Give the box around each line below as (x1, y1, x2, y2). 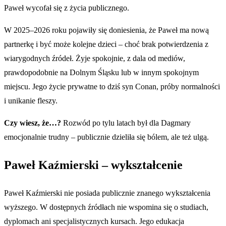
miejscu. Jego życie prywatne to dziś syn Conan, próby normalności (4, 82, 220, 91)
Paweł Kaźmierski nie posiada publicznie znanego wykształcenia (4, 189, 210, 198)
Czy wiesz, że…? (4, 119, 61, 128)
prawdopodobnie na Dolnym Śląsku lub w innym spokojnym (4, 68, 199, 77)
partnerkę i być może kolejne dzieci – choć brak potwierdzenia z (4, 40, 208, 49)
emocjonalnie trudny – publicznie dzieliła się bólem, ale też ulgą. (4, 133, 209, 142)
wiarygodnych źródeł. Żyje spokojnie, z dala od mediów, (4, 54, 185, 63)
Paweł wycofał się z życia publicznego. (4, 4, 129, 13)
